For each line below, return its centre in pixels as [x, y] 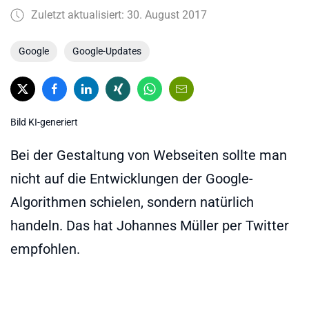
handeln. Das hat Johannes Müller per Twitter [150, 225]
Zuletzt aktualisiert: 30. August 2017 [119, 15]
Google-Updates [107, 51]
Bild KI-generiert [44, 122]
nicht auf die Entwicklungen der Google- [132, 178]
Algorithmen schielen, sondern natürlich [132, 202]
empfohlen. [45, 249]
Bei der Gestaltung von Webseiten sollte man [149, 155]
